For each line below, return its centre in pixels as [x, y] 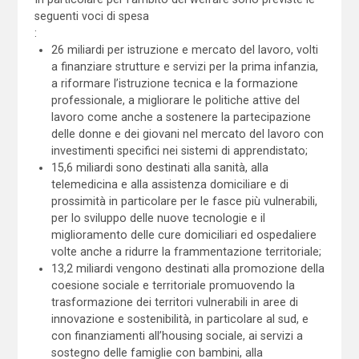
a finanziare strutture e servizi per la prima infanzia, [185, 66]
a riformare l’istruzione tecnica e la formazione [175, 83]
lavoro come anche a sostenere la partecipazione [182, 117]
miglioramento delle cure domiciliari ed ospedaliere [184, 234]
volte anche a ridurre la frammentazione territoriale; [187, 251]
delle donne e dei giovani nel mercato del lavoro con [188, 133]
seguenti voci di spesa [91, 16]
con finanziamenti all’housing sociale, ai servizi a [177, 335]
